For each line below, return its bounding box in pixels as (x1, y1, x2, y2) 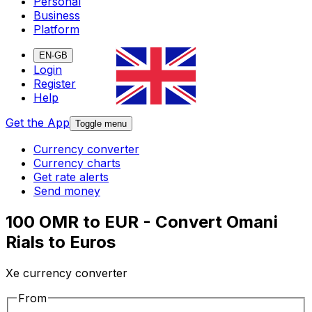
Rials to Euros (6, 232, 116, 253)
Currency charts (33, 156, 120, 171)
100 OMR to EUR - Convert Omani (6, 212, 278, 233)
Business (33, 8, 80, 23)
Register (33, 77, 76, 91)
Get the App (6, 116, 70, 130)
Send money (33, 184, 100, 198)
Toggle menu (75, 118, 127, 130)
